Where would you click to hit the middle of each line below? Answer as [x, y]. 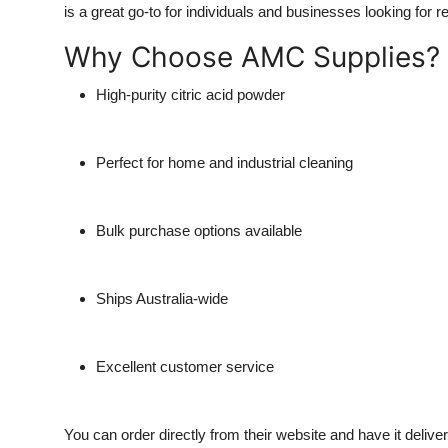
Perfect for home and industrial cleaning [224, 163]
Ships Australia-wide [162, 299]
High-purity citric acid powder [190, 95]
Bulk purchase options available [199, 231]
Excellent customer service [185, 367]
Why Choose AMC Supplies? [252, 57]
